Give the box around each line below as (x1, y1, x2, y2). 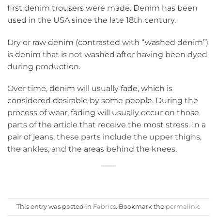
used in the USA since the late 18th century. (7, 15, 176, 25)
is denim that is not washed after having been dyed (7, 49, 207, 59)
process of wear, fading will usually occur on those (7, 108, 199, 118)
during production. (7, 62, 80, 71)
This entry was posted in (16, 202, 93, 210)
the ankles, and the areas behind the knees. (7, 144, 177, 154)
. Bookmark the (116, 202, 166, 210)
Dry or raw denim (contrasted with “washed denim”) (7, 37, 208, 47)
